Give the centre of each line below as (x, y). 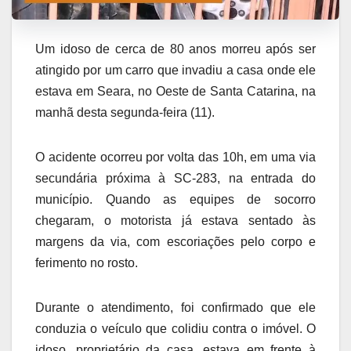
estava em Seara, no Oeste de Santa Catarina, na (175, 91)
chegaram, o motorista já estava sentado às (175, 220)
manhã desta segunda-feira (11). (125, 112)
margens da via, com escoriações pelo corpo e (175, 241)
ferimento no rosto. (87, 262)
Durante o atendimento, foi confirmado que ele (175, 307)
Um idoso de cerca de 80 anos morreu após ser (175, 49)
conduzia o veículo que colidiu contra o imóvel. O (175, 328)
